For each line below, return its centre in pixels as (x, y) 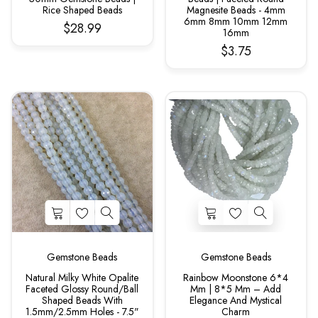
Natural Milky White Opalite (82, 278)
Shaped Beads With (82, 300)
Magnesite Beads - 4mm (236, 10)
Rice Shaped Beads (82, 10)
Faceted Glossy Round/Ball (82, 289)
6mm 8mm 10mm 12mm (236, 21)
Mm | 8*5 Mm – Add (236, 289)
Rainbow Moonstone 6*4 (236, 278)
